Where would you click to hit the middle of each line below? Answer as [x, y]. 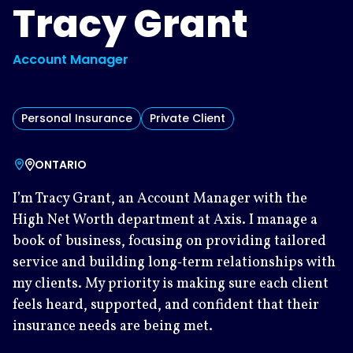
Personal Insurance [77, 118]
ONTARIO [61, 164]
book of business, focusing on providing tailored [169, 241]
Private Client [188, 118]
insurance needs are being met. [113, 326]
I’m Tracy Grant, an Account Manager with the [160, 199]
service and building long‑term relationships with [174, 262]
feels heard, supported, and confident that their [166, 305]
